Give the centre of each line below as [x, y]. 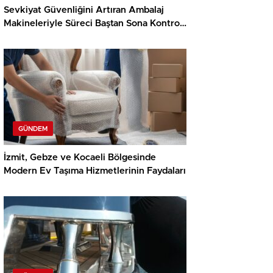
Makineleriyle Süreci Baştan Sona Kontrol [93, 24]
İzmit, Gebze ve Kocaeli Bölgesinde [80, 158]
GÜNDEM [33, 129]
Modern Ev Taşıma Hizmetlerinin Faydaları [95, 171]
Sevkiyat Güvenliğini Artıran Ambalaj [84, 10]
